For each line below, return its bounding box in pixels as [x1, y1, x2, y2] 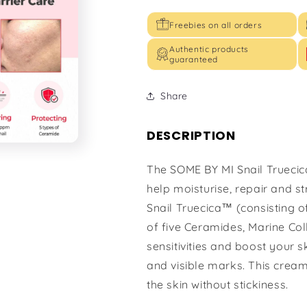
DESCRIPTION [147, 127, 236, 145]
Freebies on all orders [169, 19, 262, 30]
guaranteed [169, 54, 218, 65]
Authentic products [169, 44, 249, 55]
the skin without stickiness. [147, 278, 288, 291]
